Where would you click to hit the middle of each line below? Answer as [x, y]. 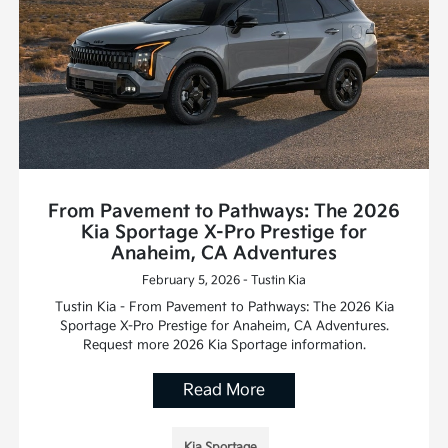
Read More [224, 390]
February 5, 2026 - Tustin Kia [224, 280]
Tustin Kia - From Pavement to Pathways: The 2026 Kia [224, 306]
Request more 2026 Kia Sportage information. [224, 344]
